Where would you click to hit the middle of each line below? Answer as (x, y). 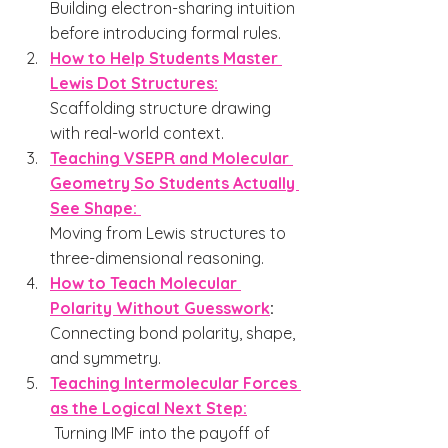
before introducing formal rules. (165, 33)
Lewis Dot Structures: (134, 83)
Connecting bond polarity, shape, (174, 333)
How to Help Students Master (166, 58)
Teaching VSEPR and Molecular (171, 158)
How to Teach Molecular (145, 283)
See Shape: (95, 208)
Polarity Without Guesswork (160, 308)
